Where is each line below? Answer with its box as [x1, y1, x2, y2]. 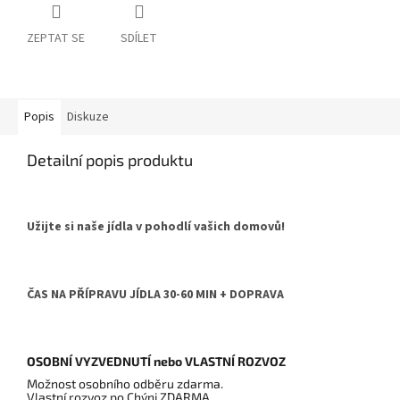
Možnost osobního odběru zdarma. [27, 376, 223, 392]
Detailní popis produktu [27, 150, 193, 171]
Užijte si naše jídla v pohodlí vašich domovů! [27, 218, 285, 237]
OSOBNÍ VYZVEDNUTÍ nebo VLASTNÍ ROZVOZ [27, 354, 286, 370]
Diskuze [67, 108, 109, 127]
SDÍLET [121, 29, 157, 48]
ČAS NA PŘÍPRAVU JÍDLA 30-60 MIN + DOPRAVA [27, 286, 284, 304]
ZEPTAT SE [27, 29, 85, 48]
